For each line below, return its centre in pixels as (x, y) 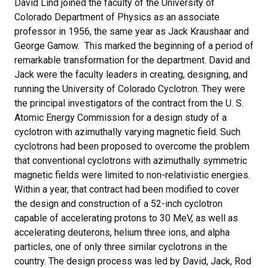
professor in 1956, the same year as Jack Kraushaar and (132, 31)
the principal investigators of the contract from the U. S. (129, 103)
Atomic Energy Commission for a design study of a (121, 118)
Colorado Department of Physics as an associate (117, 17)
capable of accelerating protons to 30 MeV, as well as (126, 218)
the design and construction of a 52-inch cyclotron (118, 204)
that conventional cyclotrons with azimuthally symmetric (131, 161)
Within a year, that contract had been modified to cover (127, 189)
